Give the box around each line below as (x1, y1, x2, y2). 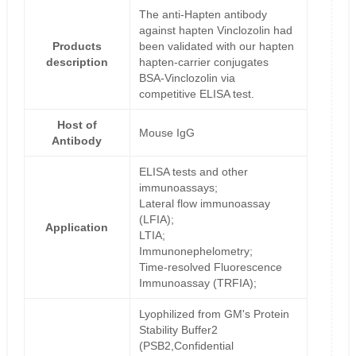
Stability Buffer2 (138, 323, 218, 337)
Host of (56, 118, 97, 132)
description (45, 56, 108, 69)
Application (45, 221, 109, 234)
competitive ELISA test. (138, 87, 254, 101)
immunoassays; (138, 181, 218, 195)
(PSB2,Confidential (138, 339, 234, 353)
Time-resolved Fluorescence (138, 261, 282, 274)
